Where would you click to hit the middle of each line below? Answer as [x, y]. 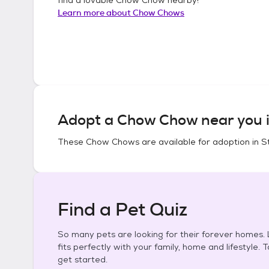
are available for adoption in [200, 142]
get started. [83, 259]
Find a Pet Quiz [122, 210]
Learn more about [95, 12]
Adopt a [87, 120]
